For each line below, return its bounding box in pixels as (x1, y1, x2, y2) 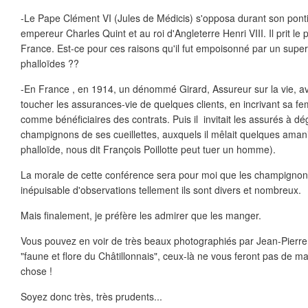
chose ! (21, 264, 52, 278)
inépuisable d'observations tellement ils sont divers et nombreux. (21, 183, 301, 197)
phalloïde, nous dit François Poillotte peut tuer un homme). (21, 142, 276, 156)
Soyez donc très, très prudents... (21, 289, 162, 303)
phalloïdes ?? (21, 56, 79, 70)
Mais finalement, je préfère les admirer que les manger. (21, 208, 261, 222)
